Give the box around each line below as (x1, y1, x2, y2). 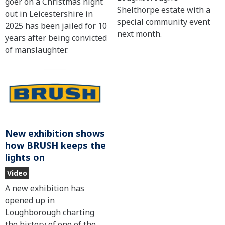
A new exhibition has (5, 183, 84, 194)
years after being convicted (5, 32, 107, 43)
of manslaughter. (5, 44, 68, 55)
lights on (5, 151, 45, 164)
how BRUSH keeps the (5, 139, 106, 152)
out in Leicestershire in (5, 8, 93, 19)
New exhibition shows (5, 127, 105, 140)
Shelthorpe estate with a (117, 4, 210, 15)
